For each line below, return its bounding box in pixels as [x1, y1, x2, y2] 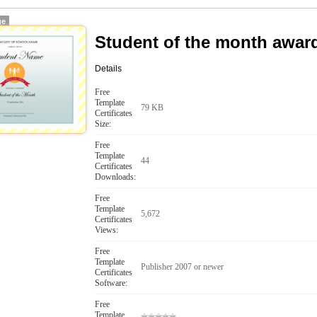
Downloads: [95, 172, 137, 182]
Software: [95, 278, 128, 288]
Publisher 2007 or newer [141, 262, 224, 272]
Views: [95, 225, 119, 235]
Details [95, 64, 122, 74]
